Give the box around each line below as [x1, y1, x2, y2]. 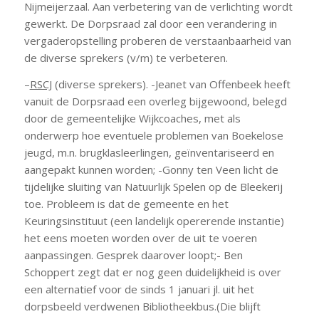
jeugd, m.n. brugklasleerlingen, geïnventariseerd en [23, 145, 274, 159]
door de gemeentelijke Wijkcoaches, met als [23, 111, 241, 125]
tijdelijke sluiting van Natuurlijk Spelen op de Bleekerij [23, 179, 283, 194]
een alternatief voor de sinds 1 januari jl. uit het [23, 282, 254, 296]
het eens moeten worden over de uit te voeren [23, 231, 257, 245]
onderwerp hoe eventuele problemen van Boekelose [23, 128, 283, 142]
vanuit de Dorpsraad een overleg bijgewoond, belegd [23, 94, 287, 108]
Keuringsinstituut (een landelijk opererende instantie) [23, 214, 284, 228]
